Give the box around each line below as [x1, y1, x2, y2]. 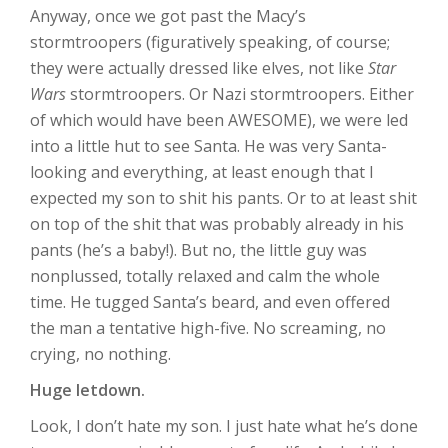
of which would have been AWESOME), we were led [30, 109, 408, 131]
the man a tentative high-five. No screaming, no [30, 317, 386, 339]
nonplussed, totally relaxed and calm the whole [30, 265, 380, 287]
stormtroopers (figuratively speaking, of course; [30, 31, 390, 53]
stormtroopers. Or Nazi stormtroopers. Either [66, 83, 414, 105]
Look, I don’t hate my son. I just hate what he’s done [30, 415, 418, 437]
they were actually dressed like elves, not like [30, 57, 368, 79]
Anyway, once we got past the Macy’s [30, 5, 306, 27]
